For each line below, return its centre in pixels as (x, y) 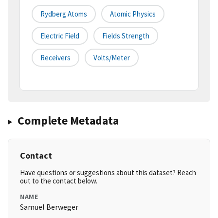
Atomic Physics (133, 14)
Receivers (55, 58)
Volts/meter (112, 58)
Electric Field (60, 36)
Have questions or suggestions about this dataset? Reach (108, 173)
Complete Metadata (68, 121)
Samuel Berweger (49, 207)
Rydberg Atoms (64, 14)
